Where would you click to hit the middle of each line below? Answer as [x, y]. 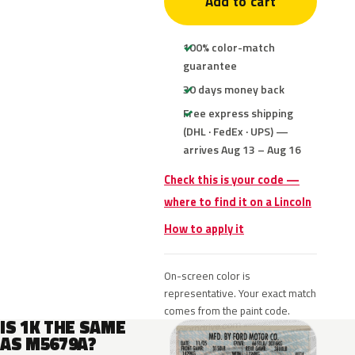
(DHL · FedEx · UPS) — [236, 131]
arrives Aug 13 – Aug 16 [242, 149]
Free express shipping [238, 113]
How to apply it [204, 229]
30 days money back [234, 89]
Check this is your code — [232, 180]
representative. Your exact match [240, 293]
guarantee [210, 65]
